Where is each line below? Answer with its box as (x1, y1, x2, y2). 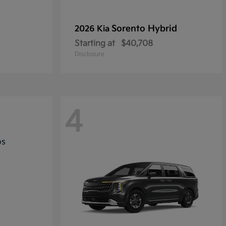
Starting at (75, 39, 115, 48)
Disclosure (75, 50, 104, 58)
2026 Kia (75, 24, 111, 34)
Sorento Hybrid (111, 24, 177, 34)
